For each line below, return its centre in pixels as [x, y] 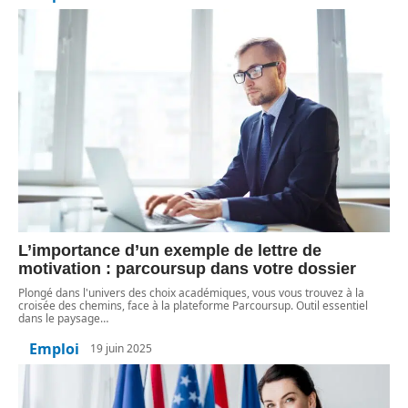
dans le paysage [59, 318]
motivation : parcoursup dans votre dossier [187, 268]
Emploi [54, 348]
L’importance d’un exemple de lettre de [170, 250]
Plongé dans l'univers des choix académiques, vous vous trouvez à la [191, 292]
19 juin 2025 [121, 349]
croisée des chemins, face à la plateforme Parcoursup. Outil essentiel [193, 305]
